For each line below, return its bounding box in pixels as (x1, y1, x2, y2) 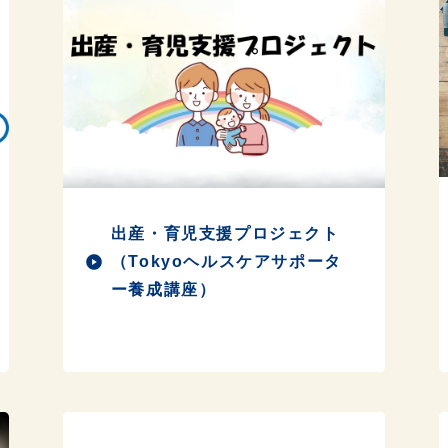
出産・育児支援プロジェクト (110, 224, 340, 242)
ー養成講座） (110, 280, 217, 298)
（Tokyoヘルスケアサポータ (110, 252, 342, 270)
